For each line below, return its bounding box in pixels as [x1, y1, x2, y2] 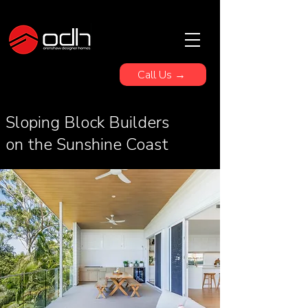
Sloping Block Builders [5, 111, 169, 133]
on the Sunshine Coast [5, 133, 168, 155]
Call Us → [137, 67, 186, 82]
